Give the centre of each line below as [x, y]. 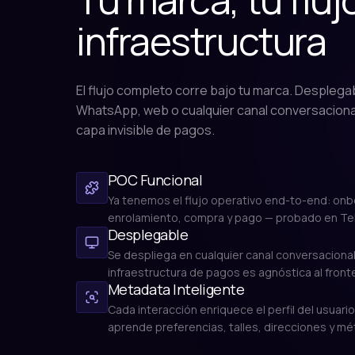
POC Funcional [155, 180]
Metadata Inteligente [176, 289]
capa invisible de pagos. [145, 130]
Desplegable [148, 235]
